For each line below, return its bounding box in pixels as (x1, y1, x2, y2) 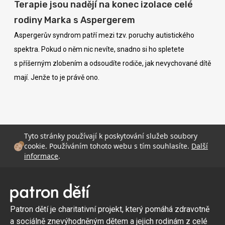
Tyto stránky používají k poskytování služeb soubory (24, 131, 197, 141)
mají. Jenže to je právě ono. (14, 73, 99, 82)
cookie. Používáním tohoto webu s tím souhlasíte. (24, 141, 191, 151)
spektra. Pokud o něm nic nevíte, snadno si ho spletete (14, 45, 184, 54)
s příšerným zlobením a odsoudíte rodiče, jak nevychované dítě (14, 59, 211, 68)
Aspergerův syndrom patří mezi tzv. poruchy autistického (14, 31, 194, 40)
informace (24, 151, 58, 161)
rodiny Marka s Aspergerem (14, 15, 135, 26)
